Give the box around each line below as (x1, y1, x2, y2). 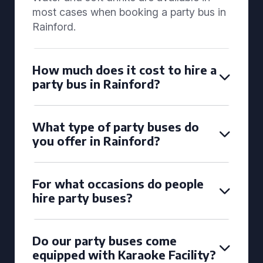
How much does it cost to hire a (32, 62, 217, 77)
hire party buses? (32, 190, 133, 205)
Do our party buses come (32, 233, 177, 248)
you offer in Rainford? (32, 133, 160, 148)
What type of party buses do (32, 119, 199, 134)
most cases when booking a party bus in (32, 6, 226, 18)
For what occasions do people (32, 176, 204, 191)
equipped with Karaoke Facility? (32, 247, 216, 262)
